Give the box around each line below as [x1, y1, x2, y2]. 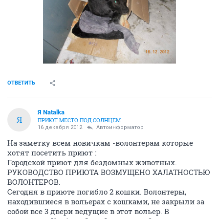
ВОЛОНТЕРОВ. [7, 176, 61, 187]
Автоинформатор [96, 124, 144, 131]
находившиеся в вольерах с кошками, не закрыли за [7, 196, 204, 206]
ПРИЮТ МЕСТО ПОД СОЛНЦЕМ [38, 116, 121, 124]
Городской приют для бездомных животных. [7, 157, 177, 167]
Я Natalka [38, 108, 65, 116]
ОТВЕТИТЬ [7, 79, 35, 86]
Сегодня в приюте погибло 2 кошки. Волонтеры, [7, 186, 186, 197]
